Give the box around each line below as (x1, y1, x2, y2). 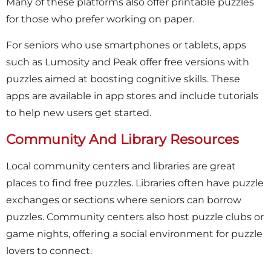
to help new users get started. (6, 106, 151, 119)
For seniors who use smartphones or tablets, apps (6, 39, 246, 51)
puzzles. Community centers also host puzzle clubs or (6, 211, 264, 223)
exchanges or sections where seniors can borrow (6, 194, 241, 206)
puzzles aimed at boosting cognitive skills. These (6, 73, 240, 85)
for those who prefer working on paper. (6, 13, 194, 25)
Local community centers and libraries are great (6, 160, 236, 172)
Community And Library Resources (6, 131, 239, 148)
